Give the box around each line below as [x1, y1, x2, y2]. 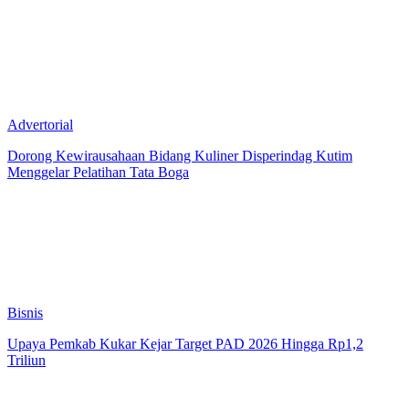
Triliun [7, 351, 46, 368]
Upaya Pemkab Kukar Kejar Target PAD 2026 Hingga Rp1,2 [7, 335, 363, 351]
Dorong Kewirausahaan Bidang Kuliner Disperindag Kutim [7, 147, 352, 163]
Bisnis [7, 304, 43, 320]
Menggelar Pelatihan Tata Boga [7, 163, 189, 180]
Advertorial [7, 116, 73, 132]
